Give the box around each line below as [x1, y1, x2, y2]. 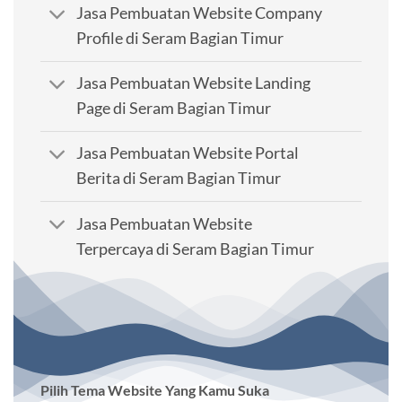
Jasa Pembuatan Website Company [76, 4, 323, 23]
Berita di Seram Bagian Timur [76, 169, 282, 188]
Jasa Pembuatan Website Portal [76, 144, 300, 163]
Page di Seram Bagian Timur [76, 99, 272, 118]
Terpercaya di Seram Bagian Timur [76, 239, 315, 258]
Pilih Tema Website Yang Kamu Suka [40, 381, 269, 399]
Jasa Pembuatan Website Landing [76, 74, 311, 93]
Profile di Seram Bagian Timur [76, 29, 284, 48]
